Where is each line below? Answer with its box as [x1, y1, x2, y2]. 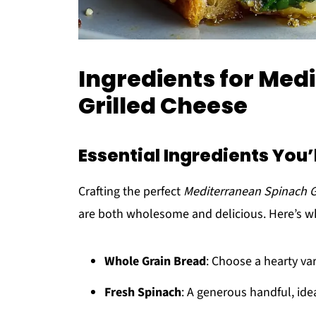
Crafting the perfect [78, 183, 183, 200]
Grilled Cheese [78, 90, 248, 121]
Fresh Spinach [104, 284, 181, 301]
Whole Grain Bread [104, 253, 206, 270]
